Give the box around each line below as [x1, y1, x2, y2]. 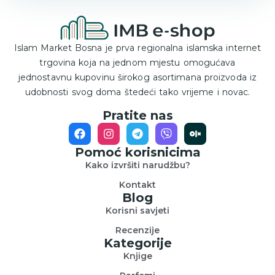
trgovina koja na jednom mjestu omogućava [39, 56, 236, 68]
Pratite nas [102, 107, 173, 123]
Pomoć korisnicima [74, 144, 201, 160]
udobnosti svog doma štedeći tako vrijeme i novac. [25, 86, 250, 98]
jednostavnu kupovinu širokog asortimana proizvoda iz [18, 71, 257, 83]
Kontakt [119, 179, 156, 190]
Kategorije [103, 235, 172, 250]
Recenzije [115, 224, 160, 236]
